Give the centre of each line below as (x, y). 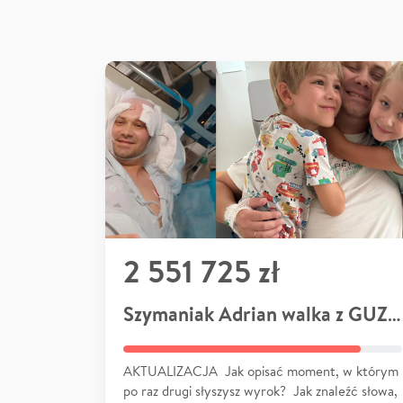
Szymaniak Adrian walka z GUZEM (394, 313)
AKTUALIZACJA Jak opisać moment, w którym (261, 371)
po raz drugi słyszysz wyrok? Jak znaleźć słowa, (260, 390)
